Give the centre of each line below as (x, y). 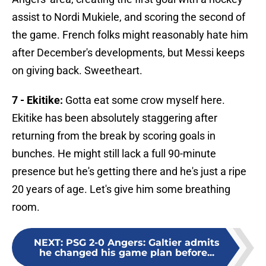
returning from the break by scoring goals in (114, 136)
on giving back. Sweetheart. (77, 71)
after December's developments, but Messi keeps (128, 53)
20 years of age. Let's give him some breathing (121, 189)
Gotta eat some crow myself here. (144, 100)
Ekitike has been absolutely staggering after (115, 118)
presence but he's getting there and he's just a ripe (129, 172)
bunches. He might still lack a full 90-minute (114, 154)
